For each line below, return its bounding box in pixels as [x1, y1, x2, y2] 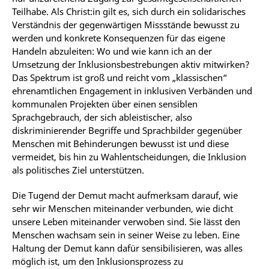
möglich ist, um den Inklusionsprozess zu [12, 255, 183, 267]
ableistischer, [119, 110, 173, 123]
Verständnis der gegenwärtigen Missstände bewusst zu [12, 18, 240, 31]
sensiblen [159, 97, 198, 110]
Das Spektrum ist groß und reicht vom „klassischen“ [12, 71, 228, 83]
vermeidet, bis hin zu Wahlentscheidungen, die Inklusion [12, 150, 246, 163]
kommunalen [12, 97, 67, 110]
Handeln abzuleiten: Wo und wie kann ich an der [12, 44, 212, 57]
